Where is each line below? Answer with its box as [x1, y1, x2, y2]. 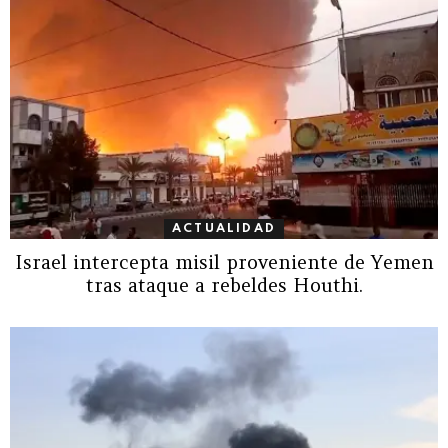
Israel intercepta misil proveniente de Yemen [14, 250, 434, 275]
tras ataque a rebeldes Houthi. [85, 273, 363, 298]
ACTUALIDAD [172, 223, 276, 236]
